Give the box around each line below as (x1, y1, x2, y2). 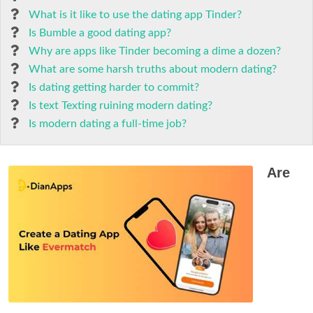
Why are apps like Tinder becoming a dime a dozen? (29, 45, 281, 57)
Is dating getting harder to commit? (29, 82, 199, 93)
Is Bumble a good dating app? (29, 27, 171, 38)
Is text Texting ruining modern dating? (29, 100, 212, 111)
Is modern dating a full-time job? (29, 118, 187, 129)
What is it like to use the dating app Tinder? (29, 9, 242, 20)
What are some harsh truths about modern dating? (29, 64, 277, 75)
